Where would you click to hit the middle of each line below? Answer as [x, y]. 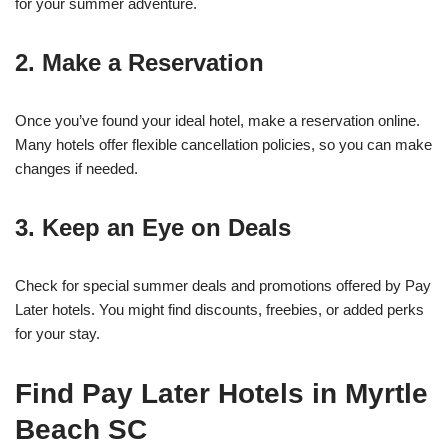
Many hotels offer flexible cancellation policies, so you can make [223, 145]
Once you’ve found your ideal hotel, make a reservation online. [217, 121]
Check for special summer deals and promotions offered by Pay [223, 286]
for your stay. [57, 334]
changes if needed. [76, 169]
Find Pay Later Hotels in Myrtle [221, 394]
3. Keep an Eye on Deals [153, 228]
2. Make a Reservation [139, 63]
